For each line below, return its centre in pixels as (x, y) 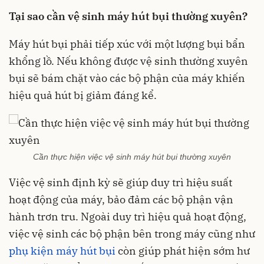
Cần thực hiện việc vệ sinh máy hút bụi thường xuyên (132, 156)
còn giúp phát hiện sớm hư (183, 250)
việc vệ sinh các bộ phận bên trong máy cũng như (132, 233)
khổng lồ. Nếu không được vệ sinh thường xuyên (128, 61)
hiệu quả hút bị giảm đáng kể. (83, 95)
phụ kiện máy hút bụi (62, 250)
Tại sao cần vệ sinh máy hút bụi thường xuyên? (128, 16)
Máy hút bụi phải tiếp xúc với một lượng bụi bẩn (127, 44)
